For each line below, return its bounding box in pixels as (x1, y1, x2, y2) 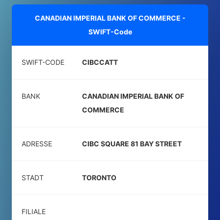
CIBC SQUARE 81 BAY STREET (82, 139, 182, 148)
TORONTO (82, 173, 116, 182)
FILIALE (22, 207, 46, 216)
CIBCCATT (82, 58, 118, 66)
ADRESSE (22, 139, 52, 148)
